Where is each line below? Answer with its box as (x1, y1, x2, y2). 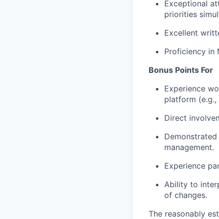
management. (164, 142, 214, 153)
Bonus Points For (149, 65, 213, 75)
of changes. (164, 190, 207, 200)
